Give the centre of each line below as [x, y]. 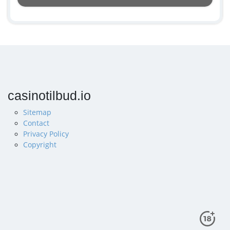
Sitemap [37, 112]
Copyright [40, 145]
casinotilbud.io [49, 96]
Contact [36, 123]
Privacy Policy [46, 134]
